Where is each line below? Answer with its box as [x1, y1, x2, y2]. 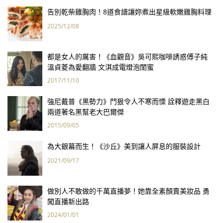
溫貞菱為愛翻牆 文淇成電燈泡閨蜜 [47, 62, 154, 72]
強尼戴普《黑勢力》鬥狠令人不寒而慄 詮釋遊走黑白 [47, 96, 210, 106]
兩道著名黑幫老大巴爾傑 [47, 107, 124, 116]
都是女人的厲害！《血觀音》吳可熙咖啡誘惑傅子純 [47, 51, 208, 61]
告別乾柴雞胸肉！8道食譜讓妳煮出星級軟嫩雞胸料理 [47, 6, 212, 16]
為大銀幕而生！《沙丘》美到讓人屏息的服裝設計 [47, 141, 201, 151]
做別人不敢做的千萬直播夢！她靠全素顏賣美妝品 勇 [47, 186, 210, 196]
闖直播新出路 [47, 196, 89, 206]
